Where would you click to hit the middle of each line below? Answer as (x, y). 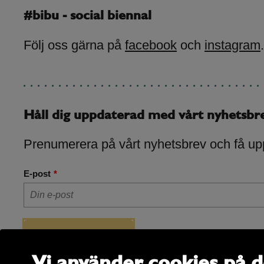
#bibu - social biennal (88, 16)
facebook (151, 45)
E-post (37, 174)
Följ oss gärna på (74, 45)
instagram (232, 45)
